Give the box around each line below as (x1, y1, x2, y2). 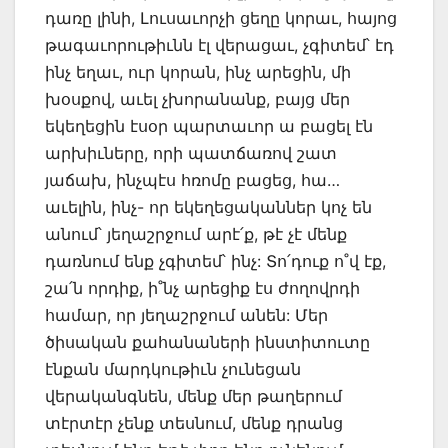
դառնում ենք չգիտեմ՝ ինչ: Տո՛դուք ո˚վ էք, (45, 250, 386, 271)
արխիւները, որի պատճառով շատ (45, 142, 337, 163)
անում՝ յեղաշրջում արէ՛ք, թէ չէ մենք (45, 223, 347, 244)
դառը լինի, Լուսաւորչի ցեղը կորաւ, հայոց (45, 7, 397, 28)
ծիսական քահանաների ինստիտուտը (45, 331, 370, 352)
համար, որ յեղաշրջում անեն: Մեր (45, 304, 328, 325)
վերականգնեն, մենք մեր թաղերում (45, 385, 342, 406)
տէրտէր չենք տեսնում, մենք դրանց (45, 412, 343, 433)
